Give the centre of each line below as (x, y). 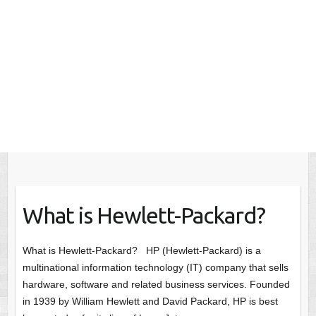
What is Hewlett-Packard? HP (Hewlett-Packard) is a (141, 251)
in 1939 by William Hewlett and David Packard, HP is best (150, 302)
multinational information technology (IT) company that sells (155, 268)
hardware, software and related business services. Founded (156, 285)
